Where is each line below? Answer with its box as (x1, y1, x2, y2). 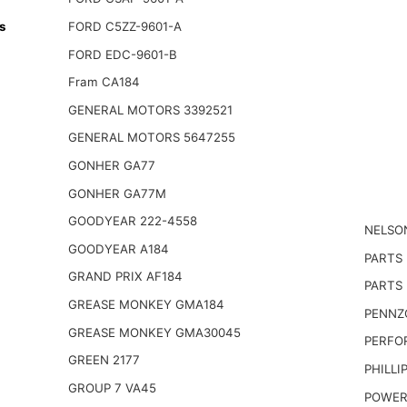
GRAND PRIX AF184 (67, 269, 183, 284)
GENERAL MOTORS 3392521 (67, 102, 233, 117)
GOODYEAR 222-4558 (67, 213, 197, 229)
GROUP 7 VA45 (67, 380, 156, 395)
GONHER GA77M (67, 185, 166, 201)
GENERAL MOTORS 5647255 (67, 130, 235, 145)
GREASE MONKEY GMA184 (67, 296, 224, 312)
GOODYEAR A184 (67, 241, 169, 256)
